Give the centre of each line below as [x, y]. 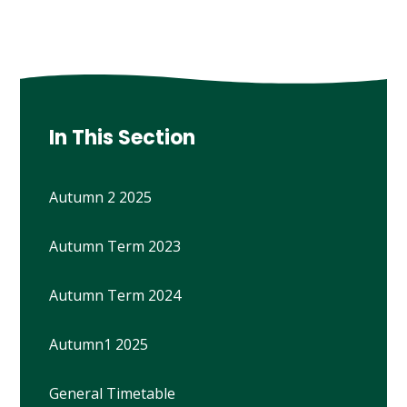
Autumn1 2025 [99, 344]
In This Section [123, 137]
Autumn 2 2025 [101, 197]
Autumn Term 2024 [115, 295]
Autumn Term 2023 [115, 246]
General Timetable [113, 393]
